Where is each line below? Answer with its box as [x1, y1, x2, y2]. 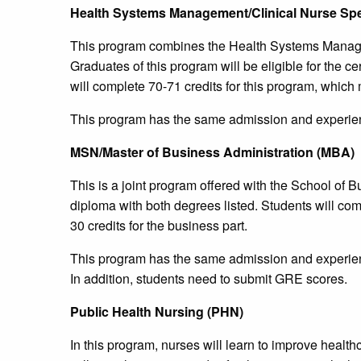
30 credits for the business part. [70, 216, 247, 235]
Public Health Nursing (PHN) [70, 302, 243, 322]
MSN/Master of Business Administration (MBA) [70, 143, 355, 162]
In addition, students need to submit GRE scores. [70, 269, 347, 288]
